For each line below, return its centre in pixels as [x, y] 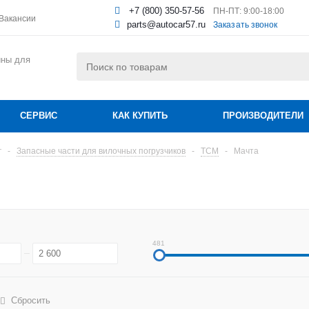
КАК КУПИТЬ [140, 116]
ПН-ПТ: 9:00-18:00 [249, 11]
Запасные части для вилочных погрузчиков [101, 151]
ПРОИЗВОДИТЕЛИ [263, 116]
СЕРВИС [39, 116]
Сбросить [31, 300]
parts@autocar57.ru [166, 24]
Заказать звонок [246, 25]
